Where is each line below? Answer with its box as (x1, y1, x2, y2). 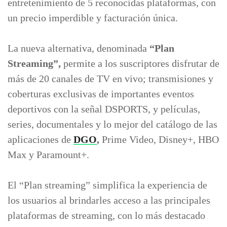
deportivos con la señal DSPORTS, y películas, (8, 103, 200, 115)
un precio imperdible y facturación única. (8, 12, 178, 23)
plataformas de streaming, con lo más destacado (8, 210, 205, 221)
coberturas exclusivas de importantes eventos (8, 88, 194, 99)
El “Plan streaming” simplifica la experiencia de (8, 179, 207, 191)
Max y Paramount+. (8, 149, 89, 160)
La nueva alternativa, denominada (8, 43, 147, 54)
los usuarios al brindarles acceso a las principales (8, 195, 210, 206)
